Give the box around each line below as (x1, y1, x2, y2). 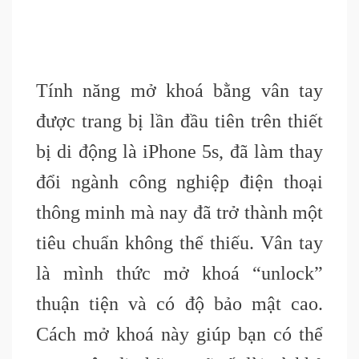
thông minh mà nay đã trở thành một (36, 202, 323, 224)
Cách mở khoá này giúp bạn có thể (36, 324, 323, 345)
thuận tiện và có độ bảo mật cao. (36, 293, 323, 315)
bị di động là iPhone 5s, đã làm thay (36, 141, 323, 163)
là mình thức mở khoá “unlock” (36, 263, 323, 284)
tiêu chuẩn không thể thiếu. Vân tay (36, 232, 323, 254)
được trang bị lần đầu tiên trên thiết (36, 111, 323, 132)
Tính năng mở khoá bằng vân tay (36, 80, 323, 102)
